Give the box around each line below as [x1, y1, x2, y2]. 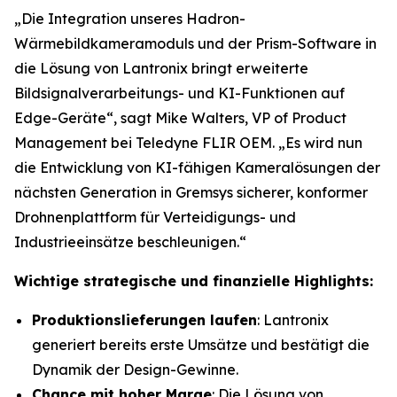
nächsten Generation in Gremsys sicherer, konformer [14, 183, 368, 201]
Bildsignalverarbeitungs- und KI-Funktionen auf [14, 84, 345, 102]
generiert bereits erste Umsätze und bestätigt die [32, 336, 370, 354]
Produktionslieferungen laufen [32, 311, 257, 329]
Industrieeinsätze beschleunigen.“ [14, 233, 246, 251]
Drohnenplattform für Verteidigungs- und [14, 208, 296, 226]
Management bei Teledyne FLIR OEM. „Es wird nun [14, 134, 362, 152]
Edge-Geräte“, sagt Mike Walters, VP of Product [14, 109, 346, 127]
